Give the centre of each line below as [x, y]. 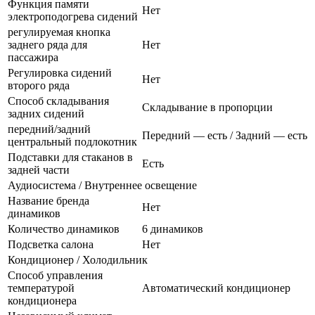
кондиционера [42, 300]
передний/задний [49, 129]
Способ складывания [58, 101]
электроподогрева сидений [73, 16]
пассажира [33, 57]
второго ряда [39, 85]
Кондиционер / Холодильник [78, 259]
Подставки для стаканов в [70, 157]
